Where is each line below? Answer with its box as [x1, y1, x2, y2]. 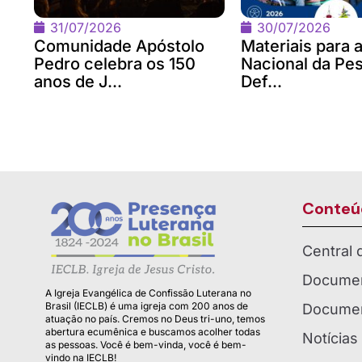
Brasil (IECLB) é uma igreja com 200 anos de [45, 299, 248, 312]
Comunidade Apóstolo [34, 36, 204, 56]
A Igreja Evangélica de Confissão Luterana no [45, 286, 251, 299]
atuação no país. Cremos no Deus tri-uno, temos [45, 312, 265, 325]
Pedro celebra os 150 [34, 53, 196, 74]
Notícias [302, 329, 358, 347]
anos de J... [34, 71, 122, 91]
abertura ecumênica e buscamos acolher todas [45, 325, 260, 338]
